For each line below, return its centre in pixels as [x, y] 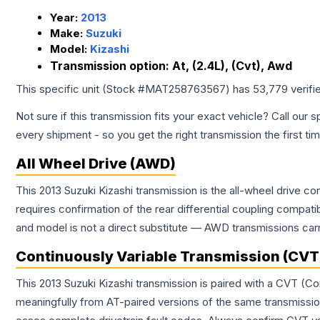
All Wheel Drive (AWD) [96, 164]
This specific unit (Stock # [80, 89]
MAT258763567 [185, 89]
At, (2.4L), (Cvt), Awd [232, 66]
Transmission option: [111, 66]
